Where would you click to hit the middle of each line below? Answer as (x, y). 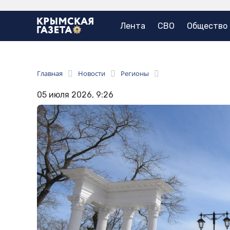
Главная (50, 74)
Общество (207, 26)
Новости (92, 74)
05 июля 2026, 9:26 (75, 95)
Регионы (135, 74)
